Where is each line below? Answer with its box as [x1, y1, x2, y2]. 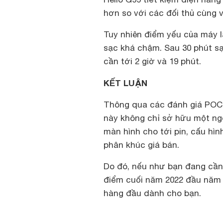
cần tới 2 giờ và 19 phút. [104, 56, 201, 66]
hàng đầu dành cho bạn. [104, 188, 201, 198]
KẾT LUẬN [104, 77, 147, 88]
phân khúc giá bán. [104, 139, 179, 150]
